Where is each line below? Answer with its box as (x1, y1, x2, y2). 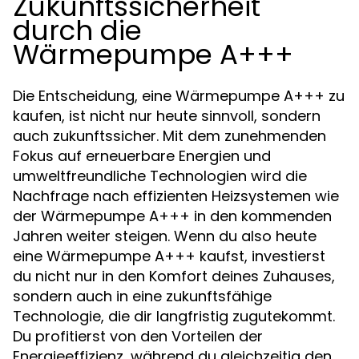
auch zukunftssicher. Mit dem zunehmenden (13, 126, 326, 146)
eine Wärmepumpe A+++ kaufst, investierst (13, 246, 325, 266)
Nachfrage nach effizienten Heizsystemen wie (13, 186, 339, 206)
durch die (13, 11, 142, 50)
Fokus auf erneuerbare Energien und (13, 146, 271, 166)
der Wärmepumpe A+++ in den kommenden (13, 206, 332, 226)
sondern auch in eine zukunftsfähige (13, 286, 272, 306)
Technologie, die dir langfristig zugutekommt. (13, 306, 335, 326)
